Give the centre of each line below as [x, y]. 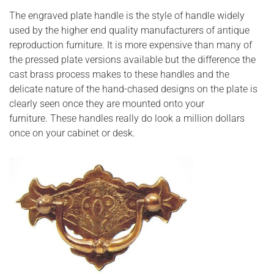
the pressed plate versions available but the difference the [132, 59]
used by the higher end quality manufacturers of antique [129, 30]
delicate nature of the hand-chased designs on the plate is [133, 89]
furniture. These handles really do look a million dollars [127, 118]
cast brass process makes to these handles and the [119, 74]
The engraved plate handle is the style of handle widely [127, 15]
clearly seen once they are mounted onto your [107, 103]
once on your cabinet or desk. [72, 133]
